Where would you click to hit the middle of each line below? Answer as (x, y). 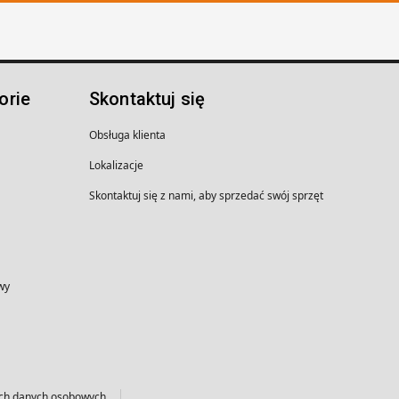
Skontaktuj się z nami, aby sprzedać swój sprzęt (206, 195)
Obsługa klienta (127, 135)
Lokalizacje (116, 165)
